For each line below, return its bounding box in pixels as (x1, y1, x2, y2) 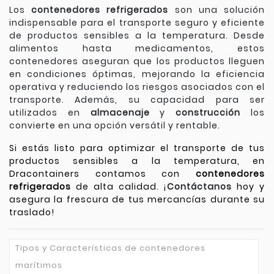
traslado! (9, 206, 54, 219)
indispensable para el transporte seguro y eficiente (9, 17, 265, 29)
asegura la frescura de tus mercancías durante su (9, 193, 265, 206)
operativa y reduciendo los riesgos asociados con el (9, 81, 265, 94)
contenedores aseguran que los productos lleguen (9, 55, 265, 68)
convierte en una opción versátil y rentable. (9, 119, 220, 132)
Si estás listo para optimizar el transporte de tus (9, 142, 265, 155)
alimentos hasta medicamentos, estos (9, 42, 265, 55)
